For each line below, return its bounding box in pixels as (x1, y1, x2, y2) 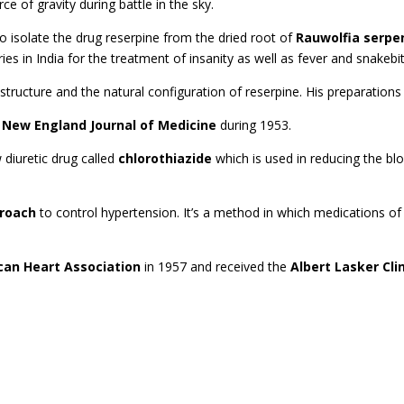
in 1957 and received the (141, 257, 291, 275)
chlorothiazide (118, 149, 213, 167)
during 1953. (216, 115, 292, 133)
